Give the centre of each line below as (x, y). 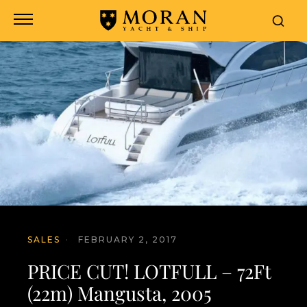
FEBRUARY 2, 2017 (128, 240)
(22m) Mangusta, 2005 (120, 293)
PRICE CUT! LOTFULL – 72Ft (149, 271)
